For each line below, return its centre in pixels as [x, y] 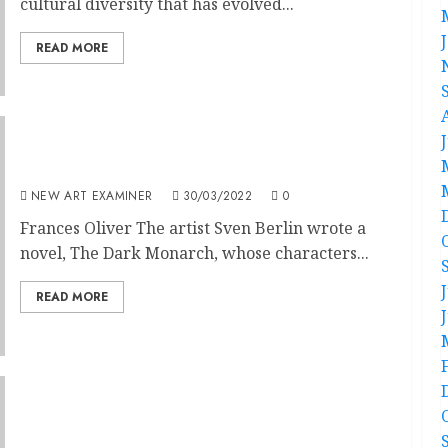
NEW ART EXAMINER [91, 195]
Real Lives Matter [92, 170]
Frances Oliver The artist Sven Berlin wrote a [192, 227]
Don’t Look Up [78, 430]
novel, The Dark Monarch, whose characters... [194, 252]
